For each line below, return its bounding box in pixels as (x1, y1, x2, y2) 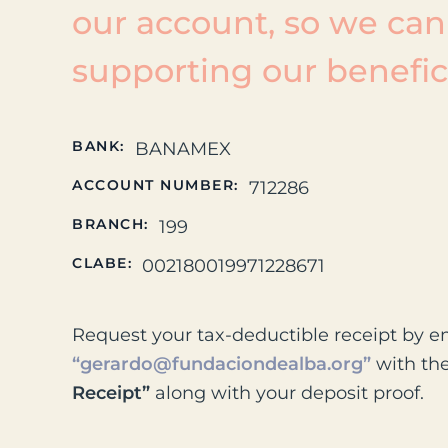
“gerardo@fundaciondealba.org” (72, 353, 371, 376)
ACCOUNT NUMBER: (72, 176, 239, 195)
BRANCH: (72, 215, 149, 234)
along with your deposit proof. (150, 382, 424, 405)
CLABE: (72, 254, 132, 273)
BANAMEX (134, 138, 231, 161)
